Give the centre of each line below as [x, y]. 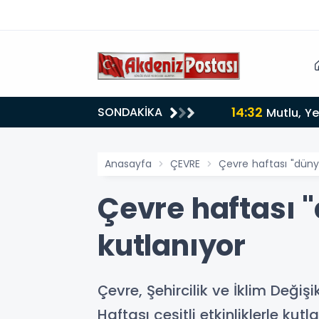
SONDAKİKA [130, 112]
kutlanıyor [172, 246]
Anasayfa [128, 164]
